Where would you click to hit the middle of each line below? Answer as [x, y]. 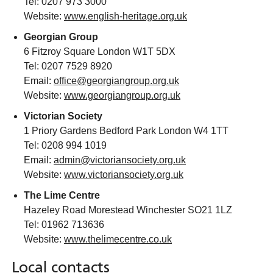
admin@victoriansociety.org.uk [120, 160]
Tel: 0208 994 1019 [65, 145]
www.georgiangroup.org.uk [122, 95]
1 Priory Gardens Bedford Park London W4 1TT [126, 131]
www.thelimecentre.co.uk [118, 239]
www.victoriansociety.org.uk [124, 175]
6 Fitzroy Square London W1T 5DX [100, 51]
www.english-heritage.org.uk [126, 16]
